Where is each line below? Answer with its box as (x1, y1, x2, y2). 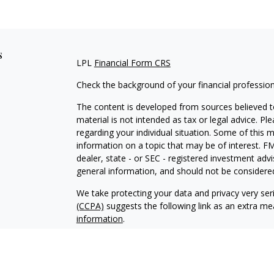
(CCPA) (76, 200, 104, 212)
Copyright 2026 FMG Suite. (76, 235, 182, 246)
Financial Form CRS (94, 57, 171, 68)
